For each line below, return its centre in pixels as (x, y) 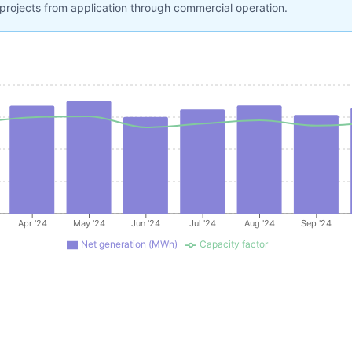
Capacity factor (234, 244)
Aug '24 (260, 223)
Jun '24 (146, 223)
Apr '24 (32, 223)
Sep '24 (317, 223)
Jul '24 (203, 223)
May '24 (89, 223)
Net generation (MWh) (129, 244)
